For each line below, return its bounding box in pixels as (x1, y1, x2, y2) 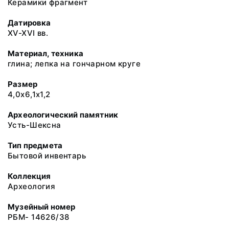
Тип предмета (8, 141, 63, 150)
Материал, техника (8, 49, 83, 58)
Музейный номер (8, 202, 76, 212)
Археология (8, 181, 56, 191)
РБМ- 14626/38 (8, 212, 70, 222)
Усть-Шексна (8, 120, 61, 130)
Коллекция (8, 171, 51, 181)
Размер (8, 79, 38, 89)
